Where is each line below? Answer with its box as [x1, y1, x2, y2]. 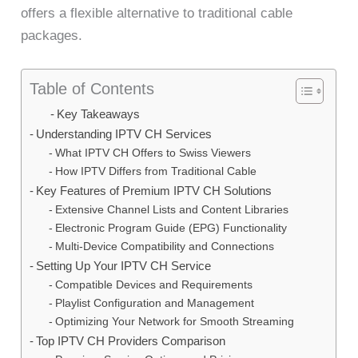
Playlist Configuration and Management [55, 296, 255, 309]
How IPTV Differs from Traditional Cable [55, 165, 257, 177]
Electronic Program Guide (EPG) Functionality [55, 221, 288, 234]
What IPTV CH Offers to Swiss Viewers [55, 146, 252, 159]
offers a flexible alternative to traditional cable [21, 5, 293, 21]
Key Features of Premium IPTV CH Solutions [36, 183, 272, 197]
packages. [21, 27, 83, 43]
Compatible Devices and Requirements [55, 278, 253, 291]
